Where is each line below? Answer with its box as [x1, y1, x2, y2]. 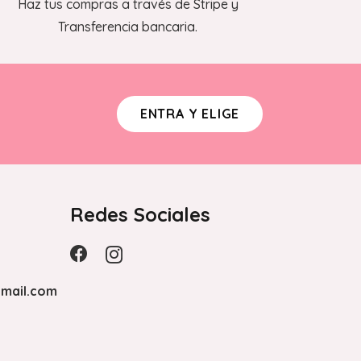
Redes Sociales [70, 202, 210, 226]
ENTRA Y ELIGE [139, 105, 240, 122]
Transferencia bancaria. [58, 19, 198, 35]
